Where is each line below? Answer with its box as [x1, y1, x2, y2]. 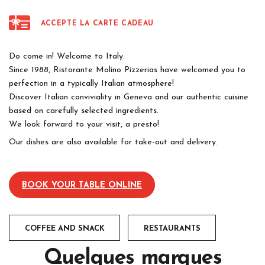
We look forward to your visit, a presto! [9, 120, 159, 130]
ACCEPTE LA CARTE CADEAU [41, 20, 154, 27]
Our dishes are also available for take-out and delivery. [9, 138, 218, 147]
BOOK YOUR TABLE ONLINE [22, 181, 143, 190]
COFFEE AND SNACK [24, 225, 105, 233]
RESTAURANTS [143, 225, 201, 233]
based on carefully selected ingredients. [9, 106, 159, 116]
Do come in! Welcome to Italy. [9, 52, 125, 62]
